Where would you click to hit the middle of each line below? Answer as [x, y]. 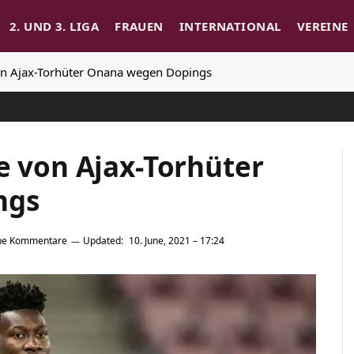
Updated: [103, 241]
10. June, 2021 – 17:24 [177, 241]
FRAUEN [139, 26]
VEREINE [322, 26]
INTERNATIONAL [230, 26]
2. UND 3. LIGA [54, 26]
